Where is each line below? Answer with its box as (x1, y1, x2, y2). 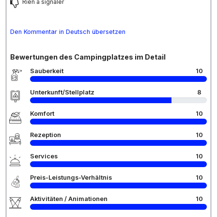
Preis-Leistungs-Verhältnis (30, 174, 112, 182)
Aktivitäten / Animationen (30, 195, 108, 203)
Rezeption (30, 131, 61, 139)
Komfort (30, 110, 54, 118)
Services (30, 153, 58, 160)
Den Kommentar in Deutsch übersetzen (10, 28, 125, 36)
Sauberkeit (30, 67, 63, 75)
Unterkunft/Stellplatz (30, 89, 94, 96)
